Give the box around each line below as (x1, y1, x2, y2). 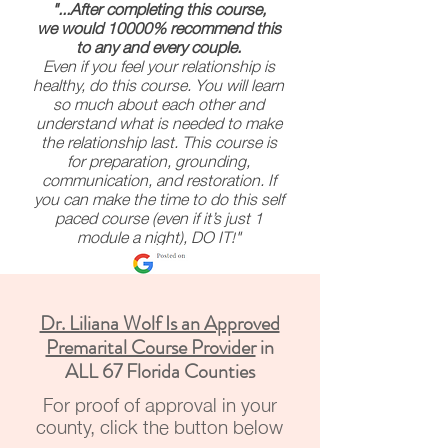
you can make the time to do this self (33, 182, 284, 212)
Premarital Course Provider (45, 333, 256, 362)
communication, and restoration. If (41, 163, 276, 193)
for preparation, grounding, (67, 144, 250, 174)
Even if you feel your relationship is (42, 49, 275, 79)
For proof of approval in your (42, 385, 277, 421)
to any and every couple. (76, 30, 241, 60)
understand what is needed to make (35, 106, 282, 136)
